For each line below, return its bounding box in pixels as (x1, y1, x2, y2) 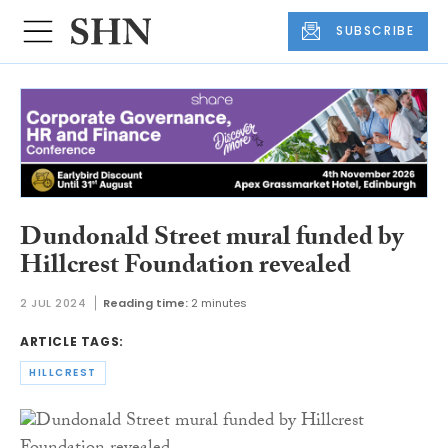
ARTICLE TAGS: (20, 333, 124, 351)
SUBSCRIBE (336, 22, 415, 40)
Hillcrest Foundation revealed (20, 245, 351, 290)
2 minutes (190, 295, 247, 312)
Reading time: (102, 295, 188, 312)
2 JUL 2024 (20, 295, 87, 312)
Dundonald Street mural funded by (20, 217, 403, 262)
